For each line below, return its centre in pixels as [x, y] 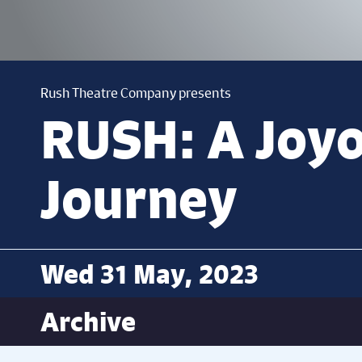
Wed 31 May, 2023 [149, 274]
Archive [88, 322]
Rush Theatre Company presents [136, 93]
